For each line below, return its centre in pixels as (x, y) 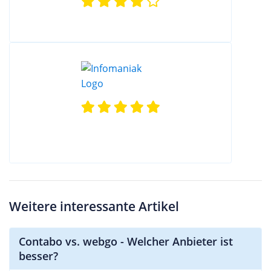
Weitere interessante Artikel (94, 206)
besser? (38, 256)
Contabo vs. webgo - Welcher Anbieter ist (126, 241)
